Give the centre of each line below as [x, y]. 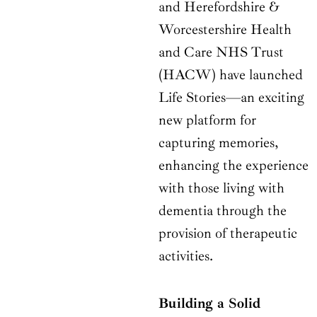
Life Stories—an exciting [231, 98]
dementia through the [223, 211]
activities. [186, 256]
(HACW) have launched [231, 75]
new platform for [207, 120]
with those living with [221, 188]
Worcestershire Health [225, 30]
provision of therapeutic [228, 234]
